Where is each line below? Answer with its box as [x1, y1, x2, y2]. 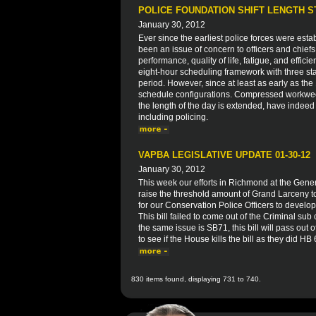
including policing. [138, 112, 208, 122]
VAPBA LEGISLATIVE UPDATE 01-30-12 [138, 150, 310, 160]
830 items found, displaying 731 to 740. [131, 275, 261, 283]
